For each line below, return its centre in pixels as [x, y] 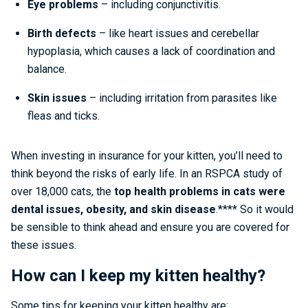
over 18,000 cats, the [63, 191]
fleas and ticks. [65, 116]
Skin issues [57, 98]
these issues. [45, 245]
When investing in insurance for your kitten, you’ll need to [147, 156]
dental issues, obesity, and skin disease [113, 209]
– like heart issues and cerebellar [178, 33]
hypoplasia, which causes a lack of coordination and [151, 51]
